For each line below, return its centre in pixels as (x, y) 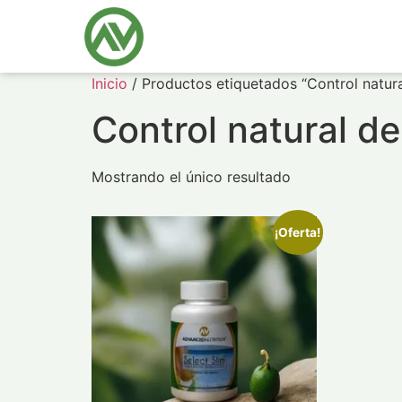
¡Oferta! (298, 232)
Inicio (109, 83)
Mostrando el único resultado (191, 177)
